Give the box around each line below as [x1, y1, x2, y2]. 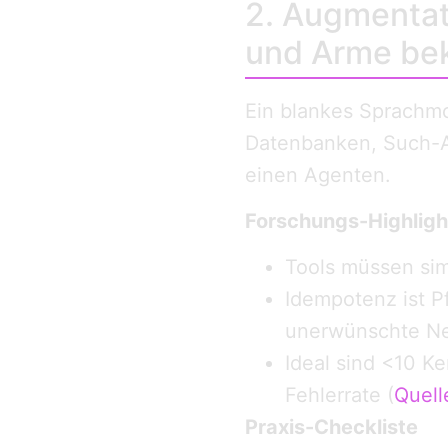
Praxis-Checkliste [244, 415, 418, 440]
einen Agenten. [244, 162, 391, 187]
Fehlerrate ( [284, 383, 394, 408]
